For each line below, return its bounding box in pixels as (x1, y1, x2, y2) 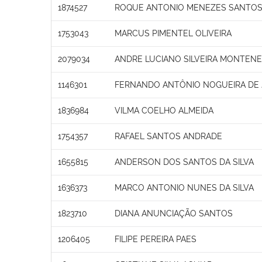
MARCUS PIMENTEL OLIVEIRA (115, 28, 232, 38)
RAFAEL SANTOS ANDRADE (115, 131, 222, 141)
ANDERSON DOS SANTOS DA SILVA (115, 157, 254, 167)
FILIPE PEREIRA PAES (115, 234, 196, 244)
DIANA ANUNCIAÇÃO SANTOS (115, 208, 233, 218)
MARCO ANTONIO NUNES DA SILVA (115, 182, 254, 192)
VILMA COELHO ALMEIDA (115, 105, 213, 115)
